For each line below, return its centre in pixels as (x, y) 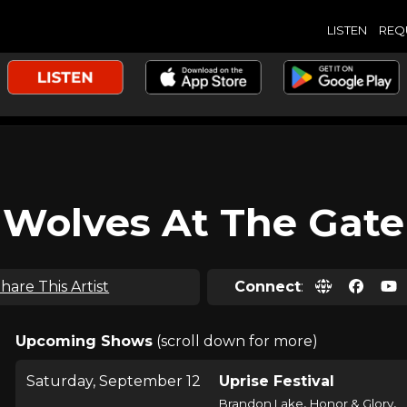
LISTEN (347, 30)
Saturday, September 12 (113, 381)
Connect (268, 287)
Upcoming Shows (84, 341)
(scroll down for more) (235, 341)
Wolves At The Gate (203, 223)
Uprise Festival (276, 381)
